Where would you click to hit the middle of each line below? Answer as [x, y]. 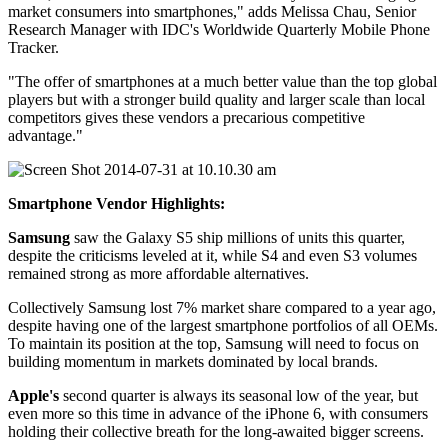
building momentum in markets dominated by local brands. [193, 362]
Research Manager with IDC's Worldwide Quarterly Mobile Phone [219, 30]
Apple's [33, 396]
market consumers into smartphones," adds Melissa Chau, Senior [212, 12]
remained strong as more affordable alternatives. [158, 274]
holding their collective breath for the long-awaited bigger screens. [216, 432]
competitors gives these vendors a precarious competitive [186, 118]
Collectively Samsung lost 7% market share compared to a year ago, [222, 308]
